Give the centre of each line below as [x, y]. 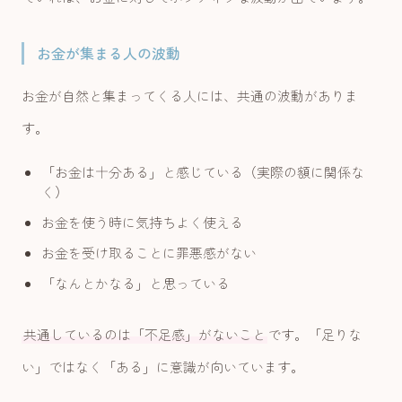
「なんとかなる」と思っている [136, 284]
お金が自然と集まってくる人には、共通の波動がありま [190, 96]
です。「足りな [315, 335]
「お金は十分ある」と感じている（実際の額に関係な [203, 172]
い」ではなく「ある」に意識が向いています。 [163, 367]
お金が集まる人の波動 [109, 53]
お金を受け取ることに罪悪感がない [149, 253]
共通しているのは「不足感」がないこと [144, 335]
